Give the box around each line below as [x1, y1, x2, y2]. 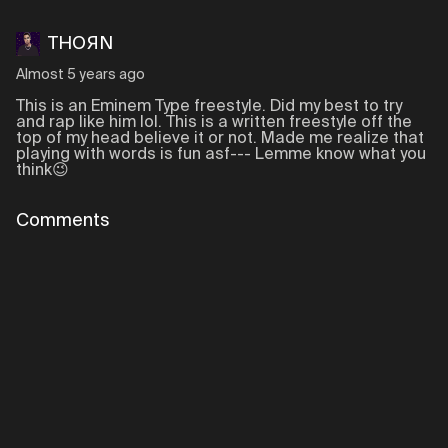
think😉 [16, 163, 69, 179]
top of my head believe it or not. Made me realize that [16, 131, 424, 147]
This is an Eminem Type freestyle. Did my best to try [16, 99, 402, 115]
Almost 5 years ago [16, 68, 145, 82]
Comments [16, 212, 110, 230]
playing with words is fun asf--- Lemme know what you [16, 147, 426, 163]
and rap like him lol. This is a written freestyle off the [16, 115, 412, 131]
